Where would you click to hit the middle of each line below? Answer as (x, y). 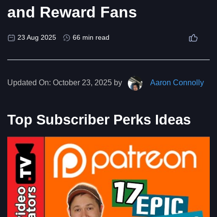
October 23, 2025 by (87, 83)
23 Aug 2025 (37, 38)
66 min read (91, 38)
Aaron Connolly (174, 83)
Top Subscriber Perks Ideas (99, 120)
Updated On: (29, 83)
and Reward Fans (72, 12)
